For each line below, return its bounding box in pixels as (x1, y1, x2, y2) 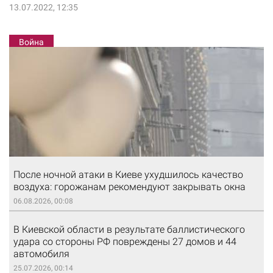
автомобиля (13, 248, 69, 260)
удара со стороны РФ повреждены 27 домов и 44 (13, 236, 236, 248)
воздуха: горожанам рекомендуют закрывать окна (13, 181, 246, 193)
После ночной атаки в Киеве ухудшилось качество (13, 169, 243, 181)
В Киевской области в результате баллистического (13, 224, 245, 236)
